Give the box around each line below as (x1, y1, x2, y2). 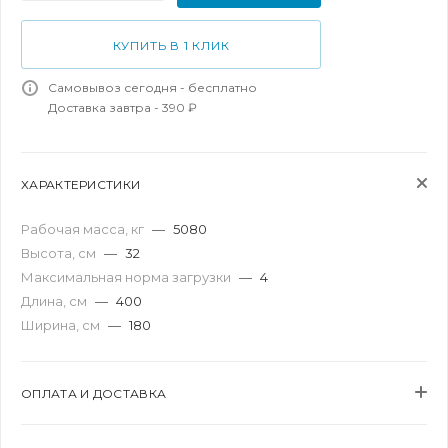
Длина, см (21, 293, 90, 309)
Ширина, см (21, 317, 103, 333)
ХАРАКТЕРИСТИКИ (21, 177, 141, 192)
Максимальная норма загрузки (21, 269, 234, 285)
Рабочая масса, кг (21, 221, 147, 237)
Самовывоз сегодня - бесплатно (48, 80, 257, 95)
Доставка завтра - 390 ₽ (48, 100, 197, 115)
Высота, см (21, 245, 99, 261)
